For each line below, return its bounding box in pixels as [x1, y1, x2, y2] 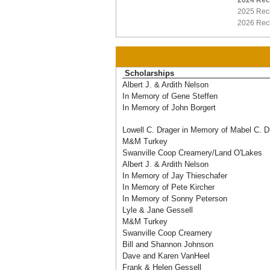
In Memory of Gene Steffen [122, 92, 218, 101]
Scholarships [122, 69, 177, 78]
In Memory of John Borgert [122, 103, 216, 112]
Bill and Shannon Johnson [122, 240, 213, 249]
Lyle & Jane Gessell [122, 206, 193, 215]
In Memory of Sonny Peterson [122, 194, 227, 203]
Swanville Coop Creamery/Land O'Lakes [122, 148, 262, 157]
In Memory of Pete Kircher [122, 183, 215, 192]
